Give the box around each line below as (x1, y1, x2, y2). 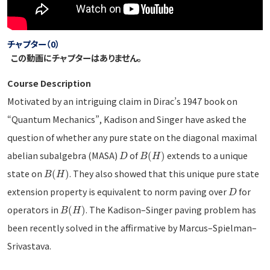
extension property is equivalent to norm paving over (7, 184, 228, 198)
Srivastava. (7, 239, 51, 252)
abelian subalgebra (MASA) (7, 148, 119, 162)
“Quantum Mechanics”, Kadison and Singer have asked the (7, 112, 246, 125)
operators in (7, 202, 60, 216)
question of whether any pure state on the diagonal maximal (7, 130, 257, 143)
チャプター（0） (7, 37, 60, 50)
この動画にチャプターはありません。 (10, 51, 142, 64)
